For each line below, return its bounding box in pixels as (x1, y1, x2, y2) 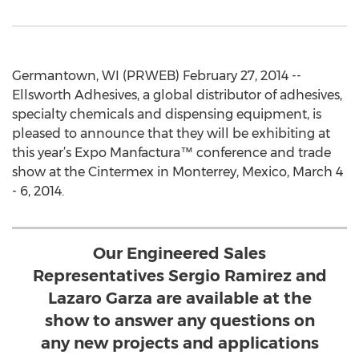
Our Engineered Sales (93, 244, 266, 263)
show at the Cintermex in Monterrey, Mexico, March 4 (12, 164, 343, 179)
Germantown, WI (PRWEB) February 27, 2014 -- (12, 68, 301, 83)
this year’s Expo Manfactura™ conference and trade (12, 145, 331, 160)
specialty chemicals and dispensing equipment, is (12, 107, 321, 122)
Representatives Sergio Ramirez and (32, 266, 327, 285)
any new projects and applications (40, 333, 319, 353)
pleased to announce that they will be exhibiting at (12, 126, 330, 141)
